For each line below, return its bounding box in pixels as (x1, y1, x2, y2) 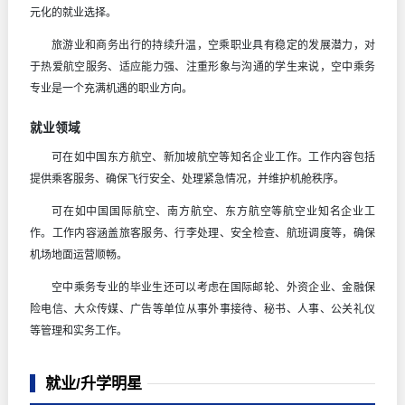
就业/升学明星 (44, 374, 142, 393)
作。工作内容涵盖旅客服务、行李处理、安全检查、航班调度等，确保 (30, 227, 375, 240)
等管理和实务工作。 (30, 325, 127, 338)
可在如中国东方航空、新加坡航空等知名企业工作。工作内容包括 (52, 151, 375, 165)
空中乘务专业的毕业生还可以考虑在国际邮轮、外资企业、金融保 (52, 281, 375, 295)
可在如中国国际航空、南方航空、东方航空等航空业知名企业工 (52, 205, 375, 219)
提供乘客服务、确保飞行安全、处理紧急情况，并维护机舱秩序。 (30, 173, 344, 186)
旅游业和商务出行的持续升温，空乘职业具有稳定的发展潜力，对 (52, 39, 375, 52)
